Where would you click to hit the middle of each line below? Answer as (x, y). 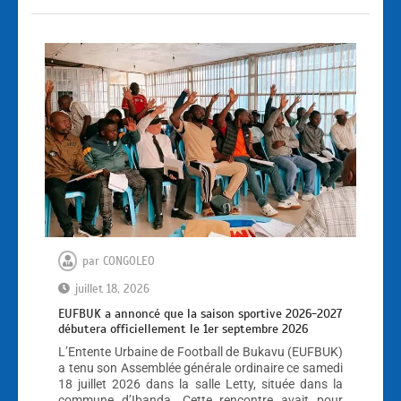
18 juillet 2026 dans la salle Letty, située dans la (200, 384)
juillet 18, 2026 (112, 289)
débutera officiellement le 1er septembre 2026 (183, 328)
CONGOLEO (129, 261)
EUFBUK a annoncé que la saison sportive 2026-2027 (200, 313)
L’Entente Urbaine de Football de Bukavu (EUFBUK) (200, 351)
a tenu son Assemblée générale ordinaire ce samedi (200, 367)
